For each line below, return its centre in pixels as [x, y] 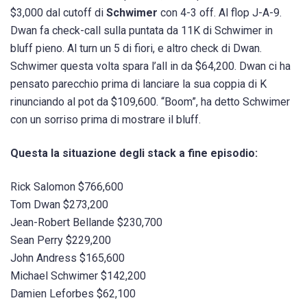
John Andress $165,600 [67, 258]
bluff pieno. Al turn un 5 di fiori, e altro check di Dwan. [136, 48]
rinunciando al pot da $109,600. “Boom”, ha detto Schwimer [150, 101]
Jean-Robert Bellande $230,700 [86, 222]
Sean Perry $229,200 [61, 240]
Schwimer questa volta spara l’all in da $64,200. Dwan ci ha [150, 66]
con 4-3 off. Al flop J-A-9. [220, 12]
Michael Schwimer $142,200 [78, 275]
